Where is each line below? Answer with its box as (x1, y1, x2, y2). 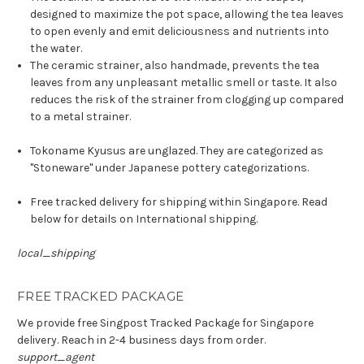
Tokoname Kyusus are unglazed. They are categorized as (30, 144, 324, 158)
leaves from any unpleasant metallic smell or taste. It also (30, 76, 338, 90)
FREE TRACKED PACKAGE (17, 288, 184, 305)
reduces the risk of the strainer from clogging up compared (30, 93, 344, 107)
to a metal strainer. (30, 110, 132, 124)
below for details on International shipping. (30, 212, 258, 227)
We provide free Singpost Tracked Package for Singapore (17, 316, 314, 331)
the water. (30, 41, 83, 56)
